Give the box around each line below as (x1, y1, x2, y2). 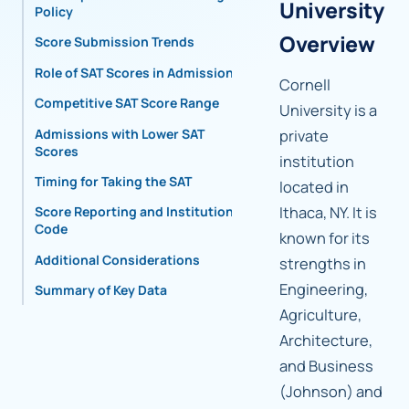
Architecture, (279, 330, 372, 351)
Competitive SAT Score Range (35, 94, 219, 112)
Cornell (279, 74, 330, 96)
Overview (279, 29, 375, 59)
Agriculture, (279, 304, 362, 326)
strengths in (279, 253, 366, 275)
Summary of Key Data (35, 281, 167, 299)
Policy (35, 3, 73, 21)
